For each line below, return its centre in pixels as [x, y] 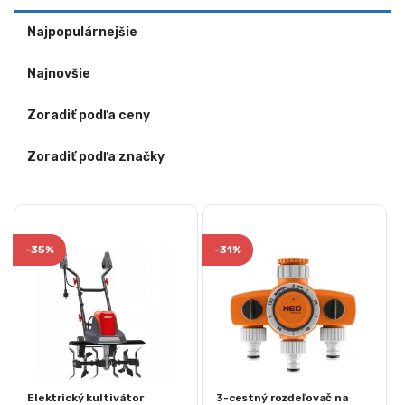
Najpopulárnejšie [82, 32]
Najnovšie [59, 73]
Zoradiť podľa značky [96, 156]
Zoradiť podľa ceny [89, 115]
